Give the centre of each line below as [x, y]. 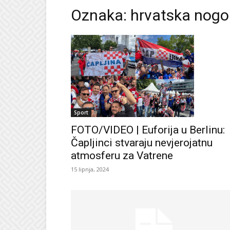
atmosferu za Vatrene [122, 155]
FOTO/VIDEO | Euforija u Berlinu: [148, 130]
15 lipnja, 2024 [90, 169]
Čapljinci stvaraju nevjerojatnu [142, 142]
